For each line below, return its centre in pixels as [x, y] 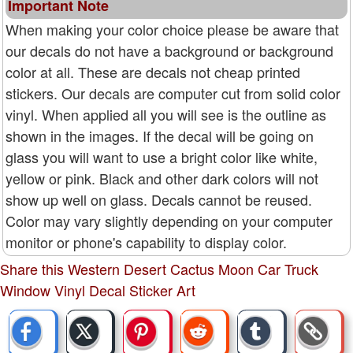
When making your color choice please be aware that [172, 30]
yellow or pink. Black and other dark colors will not [162, 178]
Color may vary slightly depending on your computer [169, 221]
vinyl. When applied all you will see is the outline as [166, 115]
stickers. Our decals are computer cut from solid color [173, 93]
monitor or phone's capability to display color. [146, 242]
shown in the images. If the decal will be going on [160, 136]
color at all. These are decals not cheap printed [153, 72]
